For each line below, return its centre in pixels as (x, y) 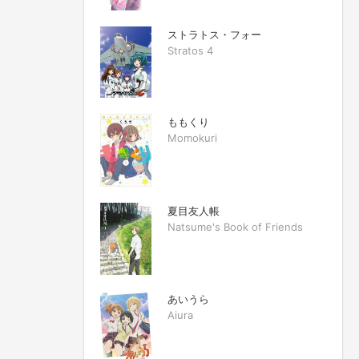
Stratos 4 (190, 50)
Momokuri (192, 138)
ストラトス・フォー (214, 34)
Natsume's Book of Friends (235, 226)
